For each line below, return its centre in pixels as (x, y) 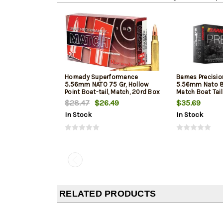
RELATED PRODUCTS (108, 194)
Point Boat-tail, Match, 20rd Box (112, 92)
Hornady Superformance (102, 77)
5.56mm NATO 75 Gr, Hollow (107, 85)
